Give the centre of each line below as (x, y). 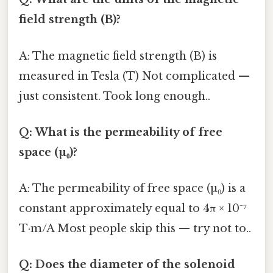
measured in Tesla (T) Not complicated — (134, 76)
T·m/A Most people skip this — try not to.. (135, 229)
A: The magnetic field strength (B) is (118, 56)
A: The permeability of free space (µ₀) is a (132, 189)
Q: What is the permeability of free (121, 132)
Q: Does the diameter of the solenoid (127, 265)
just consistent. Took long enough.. (115, 96)
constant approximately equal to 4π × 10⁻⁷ (133, 209)
